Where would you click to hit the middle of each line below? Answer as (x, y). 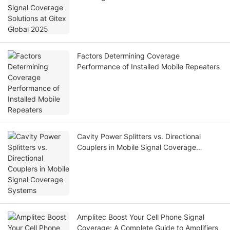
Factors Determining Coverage (128, 56)
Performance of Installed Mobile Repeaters (148, 67)
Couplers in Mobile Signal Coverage (137, 147)
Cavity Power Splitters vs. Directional (139, 137)
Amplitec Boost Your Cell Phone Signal (141, 217)
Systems (91, 158)
